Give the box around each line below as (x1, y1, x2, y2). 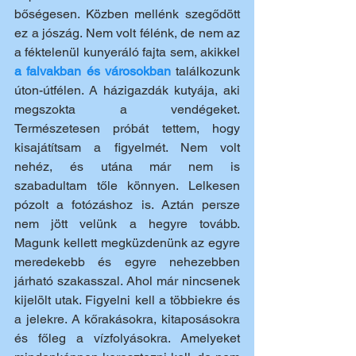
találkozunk (170, 64, 240, 79)
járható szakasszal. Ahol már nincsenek (14, 273, 240, 288)
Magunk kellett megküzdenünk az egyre (14, 235, 240, 250)
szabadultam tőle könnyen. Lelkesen (14, 178, 240, 193)
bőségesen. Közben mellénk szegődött (14, 6, 240, 21)
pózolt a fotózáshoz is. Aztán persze (14, 197, 240, 212)
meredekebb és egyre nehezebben (14, 254, 240, 269)
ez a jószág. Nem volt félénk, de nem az (14, 25, 240, 41)
